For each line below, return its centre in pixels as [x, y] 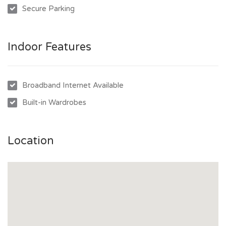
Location [31, 141]
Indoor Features [49, 47]
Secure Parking [48, 9]
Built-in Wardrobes [54, 102]
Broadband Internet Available [73, 85]
